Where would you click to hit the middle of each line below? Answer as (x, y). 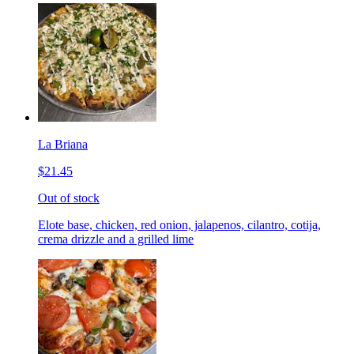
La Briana (63, 145)
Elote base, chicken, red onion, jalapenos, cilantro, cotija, (179, 225)
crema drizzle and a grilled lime (116, 239)
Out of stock (69, 198)
